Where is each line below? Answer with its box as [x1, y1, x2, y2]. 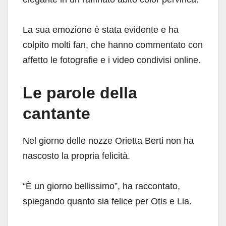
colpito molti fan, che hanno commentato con [23, 40, 203, 50]
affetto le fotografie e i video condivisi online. [23, 55, 201, 66]
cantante [23, 104, 90, 123]
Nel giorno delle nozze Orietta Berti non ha [23, 136, 194, 146]
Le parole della [23, 84, 137, 102]
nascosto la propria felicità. [23, 151, 130, 161]
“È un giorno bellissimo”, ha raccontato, [23, 181, 180, 192]
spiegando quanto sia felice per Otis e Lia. [23, 196, 192, 207]
